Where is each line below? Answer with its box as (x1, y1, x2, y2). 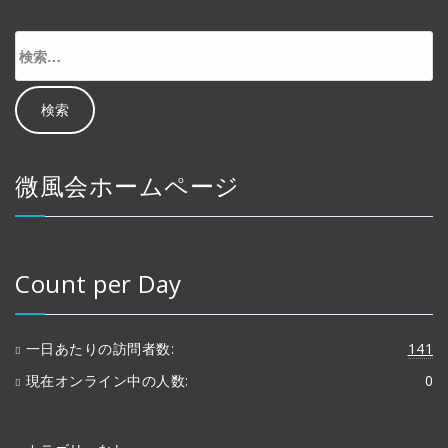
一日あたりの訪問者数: (25, 338, 174, 358)
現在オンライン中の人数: (25, 370, 189, 390)
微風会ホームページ (15, 168, 240, 202)
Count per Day (15, 266, 182, 300)
